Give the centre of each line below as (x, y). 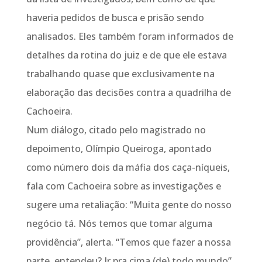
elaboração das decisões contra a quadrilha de (128, 92)
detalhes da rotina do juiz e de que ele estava (126, 55)
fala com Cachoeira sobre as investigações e (123, 186)
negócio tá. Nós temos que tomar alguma (119, 223)
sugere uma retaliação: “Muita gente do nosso (129, 205)
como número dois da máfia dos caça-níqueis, (128, 167)
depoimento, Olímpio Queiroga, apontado (119, 149)
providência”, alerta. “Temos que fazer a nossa (128, 242)
